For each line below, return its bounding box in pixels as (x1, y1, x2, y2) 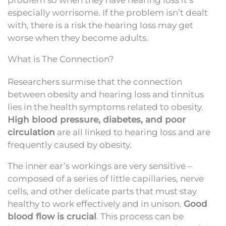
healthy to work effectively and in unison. (8, 198, 184, 209)
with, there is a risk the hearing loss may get (8, 20, 193, 30)
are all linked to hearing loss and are (55, 127, 210, 137)
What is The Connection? (8, 53, 114, 64)
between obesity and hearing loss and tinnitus (8, 89, 204, 99)
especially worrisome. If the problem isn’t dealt (8, 7, 208, 18)
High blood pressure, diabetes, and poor (8, 114, 186, 125)
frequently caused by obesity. (8, 139, 132, 150)
